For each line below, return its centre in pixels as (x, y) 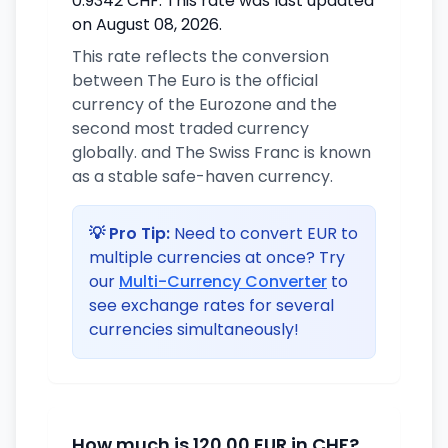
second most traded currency (190, 128)
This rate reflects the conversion (200, 56)
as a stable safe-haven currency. (202, 176)
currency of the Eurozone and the (204, 104)
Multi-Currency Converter (223, 281)
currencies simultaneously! (194, 329)
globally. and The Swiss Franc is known (221, 152)
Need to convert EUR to (264, 233)
